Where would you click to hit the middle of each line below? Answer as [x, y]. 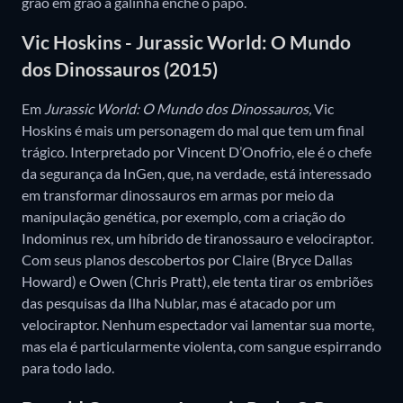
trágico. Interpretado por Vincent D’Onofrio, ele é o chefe [197, 152]
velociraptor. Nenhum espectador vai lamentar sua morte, [198, 325]
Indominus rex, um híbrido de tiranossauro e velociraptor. [197, 238]
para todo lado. [69, 368]
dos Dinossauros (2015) [120, 68]
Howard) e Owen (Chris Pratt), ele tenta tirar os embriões [197, 282]
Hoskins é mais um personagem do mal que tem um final [193, 130]
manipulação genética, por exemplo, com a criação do [184, 217]
